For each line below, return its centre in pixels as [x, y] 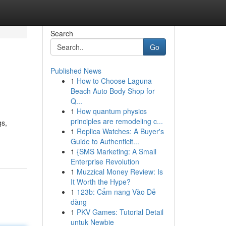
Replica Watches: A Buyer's [120, 131]
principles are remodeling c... [117, 121]
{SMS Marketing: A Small [116, 151]
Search [62, 33]
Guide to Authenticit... [105, 141]
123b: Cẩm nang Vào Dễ [116, 192]
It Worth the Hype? [100, 182]
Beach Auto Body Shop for [112, 91]
